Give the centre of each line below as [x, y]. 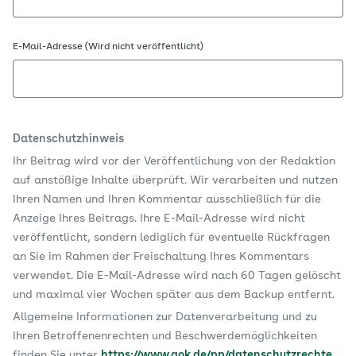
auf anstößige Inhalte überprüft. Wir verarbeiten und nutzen [175, 180]
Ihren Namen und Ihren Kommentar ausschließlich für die [167, 199]
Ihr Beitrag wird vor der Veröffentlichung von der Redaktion [174, 161]
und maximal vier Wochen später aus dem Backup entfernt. [174, 295]
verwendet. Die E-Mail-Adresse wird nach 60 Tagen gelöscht [177, 276]
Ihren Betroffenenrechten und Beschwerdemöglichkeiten [165, 336]
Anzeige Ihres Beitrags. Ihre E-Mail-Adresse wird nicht [159, 219]
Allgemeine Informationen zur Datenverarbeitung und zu [165, 317]
